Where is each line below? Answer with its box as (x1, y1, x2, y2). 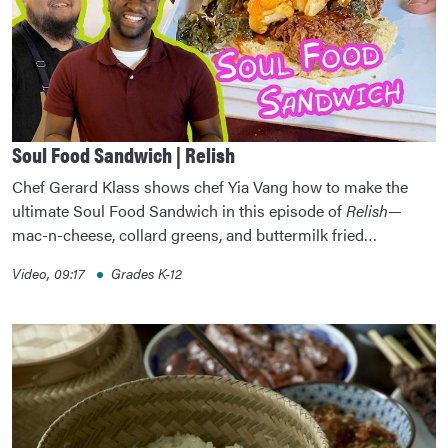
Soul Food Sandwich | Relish (12, 138, 235, 169)
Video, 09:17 (12, 262, 89, 283)
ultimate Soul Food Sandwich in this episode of (12, 198, 346, 222)
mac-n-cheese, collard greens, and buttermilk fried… (12, 222, 377, 246)
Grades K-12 (111, 262, 182, 283)
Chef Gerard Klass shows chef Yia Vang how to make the (12, 174, 408, 198)
